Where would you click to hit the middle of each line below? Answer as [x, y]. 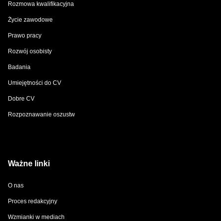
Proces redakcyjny [33, 202]
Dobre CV [21, 99]
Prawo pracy [25, 36]
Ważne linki [29, 164]
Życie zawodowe [30, 20]
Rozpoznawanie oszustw [41, 115]
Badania [19, 67]
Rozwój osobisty [30, 52]
